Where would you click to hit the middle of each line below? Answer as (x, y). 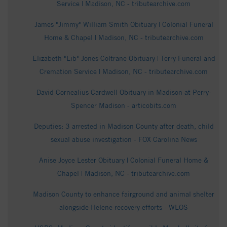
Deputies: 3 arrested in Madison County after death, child (124, 126)
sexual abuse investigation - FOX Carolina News (124, 140)
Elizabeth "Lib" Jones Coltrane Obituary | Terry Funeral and (124, 59)
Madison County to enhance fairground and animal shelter (124, 194)
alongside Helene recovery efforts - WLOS (124, 207)
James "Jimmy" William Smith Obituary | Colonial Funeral (124, 25)
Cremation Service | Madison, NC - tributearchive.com (124, 72)
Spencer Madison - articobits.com (124, 106)
